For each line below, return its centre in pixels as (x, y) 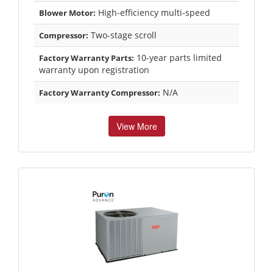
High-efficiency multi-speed (153, 12)
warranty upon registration (94, 69)
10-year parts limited (178, 57)
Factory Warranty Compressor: (100, 92)
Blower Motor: (67, 12)
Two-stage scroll (122, 35)
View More (136, 126)
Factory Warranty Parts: (87, 58)
